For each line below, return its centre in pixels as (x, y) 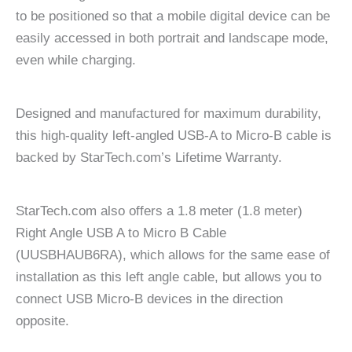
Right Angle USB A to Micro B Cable (121, 233)
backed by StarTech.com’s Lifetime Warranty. (149, 157)
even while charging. (76, 60)
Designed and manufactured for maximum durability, (169, 113)
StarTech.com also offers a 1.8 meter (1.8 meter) (159, 211)
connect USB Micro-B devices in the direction (149, 299)
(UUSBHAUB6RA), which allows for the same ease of (173, 255)
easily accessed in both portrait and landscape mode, (172, 38)
